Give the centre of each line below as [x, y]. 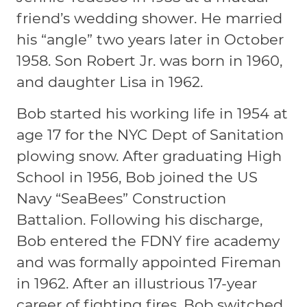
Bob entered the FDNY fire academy [148, 241]
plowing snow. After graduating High [149, 156]
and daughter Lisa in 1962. [110, 82]
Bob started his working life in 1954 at [152, 113]
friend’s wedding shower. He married [150, 18]
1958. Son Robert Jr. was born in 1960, [150, 60]
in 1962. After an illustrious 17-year [137, 283]
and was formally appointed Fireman [149, 262]
